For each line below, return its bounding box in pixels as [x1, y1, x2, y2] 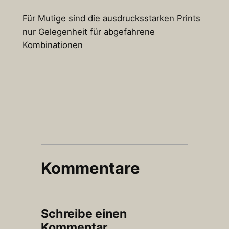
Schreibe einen [40, 207, 127, 221]
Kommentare [40, 158, 140, 178]
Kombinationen [22, 39, 83, 50]
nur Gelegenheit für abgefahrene [22, 26, 155, 37]
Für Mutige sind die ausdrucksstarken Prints [22, 13, 200, 24]
